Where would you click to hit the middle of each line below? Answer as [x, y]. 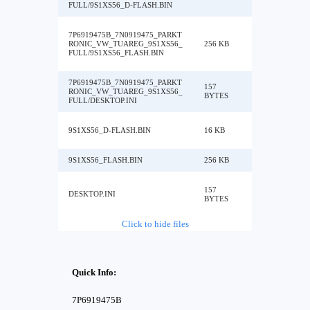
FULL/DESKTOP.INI [103, 100]
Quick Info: [94, 272]
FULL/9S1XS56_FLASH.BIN [116, 53]
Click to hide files [155, 224]
